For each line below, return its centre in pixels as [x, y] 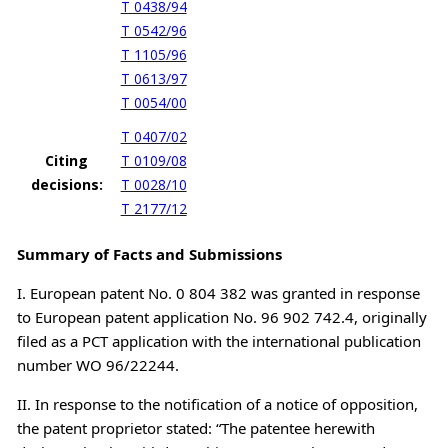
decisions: [66, 184]
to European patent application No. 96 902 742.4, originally [221, 316]
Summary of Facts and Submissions [149, 253]
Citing [67, 160]
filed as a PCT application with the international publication [218, 340]
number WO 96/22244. [97, 364]
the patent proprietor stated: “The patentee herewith [195, 427]
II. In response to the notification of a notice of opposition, [217, 403]
